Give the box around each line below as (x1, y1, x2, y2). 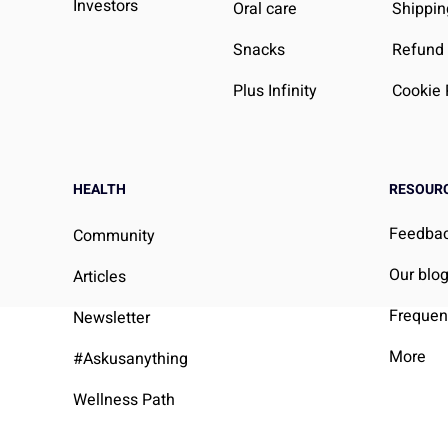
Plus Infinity (232, 79, 317, 104)
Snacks (232, 38, 285, 63)
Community (72, 224, 155, 249)
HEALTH (72, 179, 126, 201)
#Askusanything (72, 347, 188, 372)
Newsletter (72, 306, 150, 331)
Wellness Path (72, 388, 175, 413)
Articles (72, 265, 126, 290)
